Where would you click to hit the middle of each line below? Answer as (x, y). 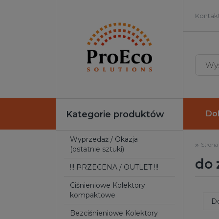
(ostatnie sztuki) (97, 149)
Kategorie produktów (115, 114)
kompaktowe (93, 195)
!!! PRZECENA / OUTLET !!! (114, 167)
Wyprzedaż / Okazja (74, 139)
